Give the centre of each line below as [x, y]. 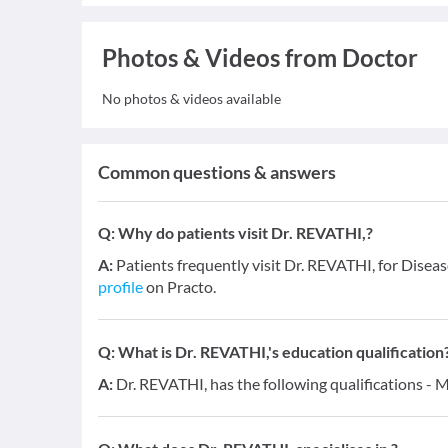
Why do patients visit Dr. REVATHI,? [245, 232]
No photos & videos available [191, 98]
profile [120, 286]
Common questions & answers [217, 172]
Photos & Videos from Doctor [260, 57]
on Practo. [179, 286]
